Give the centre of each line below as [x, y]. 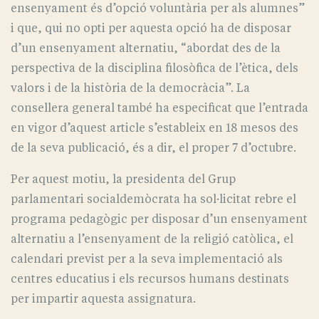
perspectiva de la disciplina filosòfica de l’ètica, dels [155, 68]
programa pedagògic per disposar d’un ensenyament [159, 219]
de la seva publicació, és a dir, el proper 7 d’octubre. [153, 148]
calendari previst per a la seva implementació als [147, 259]
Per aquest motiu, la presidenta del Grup [123, 179]
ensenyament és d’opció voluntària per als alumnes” [158, 9]
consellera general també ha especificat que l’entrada [159, 108]
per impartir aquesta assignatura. [103, 299]
